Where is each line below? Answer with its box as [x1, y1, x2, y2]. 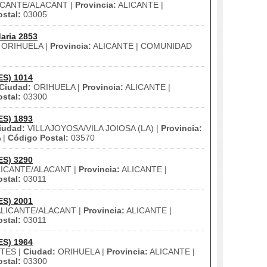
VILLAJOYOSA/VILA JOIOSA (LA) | [25, 123, 161, 133]
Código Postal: [8, 133, 69, 142]
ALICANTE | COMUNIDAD [91, 41, 192, 51]
